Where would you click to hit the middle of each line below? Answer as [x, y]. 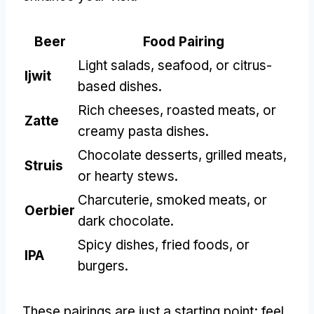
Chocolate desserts [138, 155]
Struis [44, 165]
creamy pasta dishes [142, 131]
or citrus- [244, 65]
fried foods [196, 245]
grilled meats [244, 155]
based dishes [118, 86]
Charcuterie [114, 200]
